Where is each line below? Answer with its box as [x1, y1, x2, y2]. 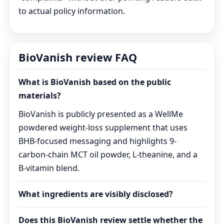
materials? [18, 90, 61, 101]
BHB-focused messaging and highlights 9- [18, 135, 176, 146]
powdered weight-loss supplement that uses [18, 122, 187, 133]
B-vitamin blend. [18, 162, 79, 173]
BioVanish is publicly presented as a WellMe [18, 108, 183, 119]
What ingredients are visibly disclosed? [18, 188, 173, 199]
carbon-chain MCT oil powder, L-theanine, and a [18, 149, 197, 160]
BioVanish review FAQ [18, 50, 137, 64]
